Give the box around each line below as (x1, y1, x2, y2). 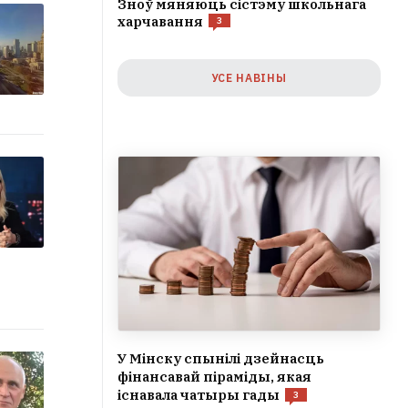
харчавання (117, 13, 203, 30)
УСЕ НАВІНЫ (211, 71, 287, 85)
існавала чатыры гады (117, 386, 280, 404)
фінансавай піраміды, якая (117, 368, 311, 386)
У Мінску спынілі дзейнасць (117, 350, 324, 368)
